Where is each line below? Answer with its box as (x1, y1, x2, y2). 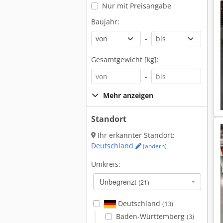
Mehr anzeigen (103, 91, 153, 100)
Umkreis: (91, 159, 120, 169)
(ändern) (141, 142, 167, 150)
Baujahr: (91, 17, 119, 26)
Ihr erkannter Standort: (96, 130, 175, 140)
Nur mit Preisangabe (102, 1, 171, 10)
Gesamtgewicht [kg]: (91, 55, 159, 64)
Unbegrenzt (100, 177, 138, 187)
